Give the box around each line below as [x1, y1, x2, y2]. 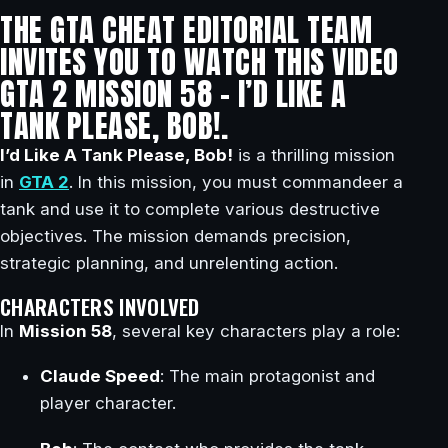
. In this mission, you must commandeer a [69, 172, 403, 192]
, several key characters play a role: [112, 320, 400, 341]
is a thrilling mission [233, 145, 395, 165]
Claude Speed [40, 366, 160, 387]
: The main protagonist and [160, 366, 375, 387]
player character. [40, 393, 176, 414]
